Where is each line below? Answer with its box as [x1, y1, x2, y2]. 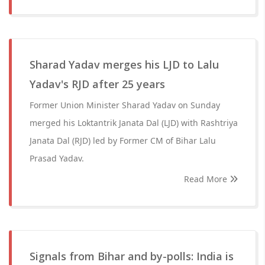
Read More [184, 173, 230, 185]
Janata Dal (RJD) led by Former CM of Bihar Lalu [30, 135, 216, 146]
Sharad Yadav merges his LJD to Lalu [30, 57, 219, 72]
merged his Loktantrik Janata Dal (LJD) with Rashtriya [30, 117, 238, 128]
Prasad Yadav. [30, 153, 84, 164]
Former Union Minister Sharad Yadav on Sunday [30, 99, 220, 111]
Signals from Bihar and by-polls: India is [30, 249, 234, 263]
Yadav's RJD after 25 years [30, 77, 165, 91]
